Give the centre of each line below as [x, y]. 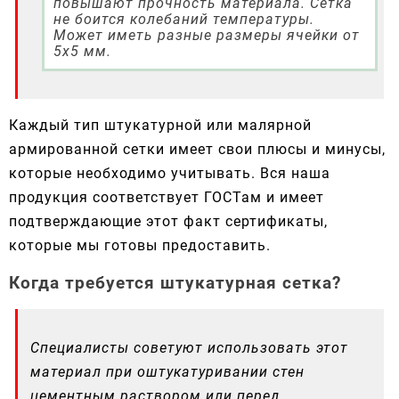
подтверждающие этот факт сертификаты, [168, 221]
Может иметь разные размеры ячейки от [206, 36]
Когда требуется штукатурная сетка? [175, 283]
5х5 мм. [82, 52]
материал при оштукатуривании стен [167, 372]
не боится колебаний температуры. [183, 20]
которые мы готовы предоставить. [140, 245]
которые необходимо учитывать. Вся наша [170, 173]
